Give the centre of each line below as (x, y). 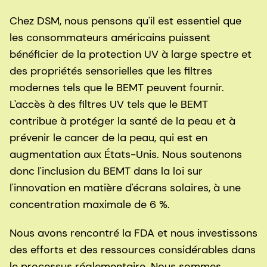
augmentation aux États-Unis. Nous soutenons (126, 155)
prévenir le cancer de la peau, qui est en (108, 138)
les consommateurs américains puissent (110, 38)
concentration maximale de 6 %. (93, 205)
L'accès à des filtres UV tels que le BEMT (109, 105)
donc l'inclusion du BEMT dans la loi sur (106, 171)
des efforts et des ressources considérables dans (133, 250)
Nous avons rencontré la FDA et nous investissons (133, 233)
